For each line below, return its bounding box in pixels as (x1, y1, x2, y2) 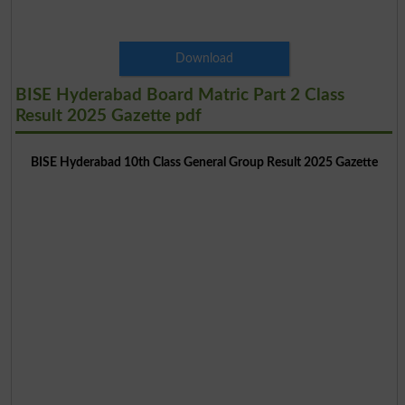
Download (174, 51, 233, 65)
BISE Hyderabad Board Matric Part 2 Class (14, 86, 344, 104)
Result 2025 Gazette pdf (14, 107, 202, 125)
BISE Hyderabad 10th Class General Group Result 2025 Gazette (30, 155, 378, 169)
